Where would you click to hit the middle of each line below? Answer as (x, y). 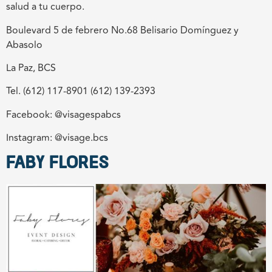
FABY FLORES (57, 164)
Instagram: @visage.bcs (57, 138)
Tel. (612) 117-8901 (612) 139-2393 (81, 91)
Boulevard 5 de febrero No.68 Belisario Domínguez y (122, 30)
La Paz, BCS (31, 68)
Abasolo (24, 45)
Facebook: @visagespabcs (63, 114)
